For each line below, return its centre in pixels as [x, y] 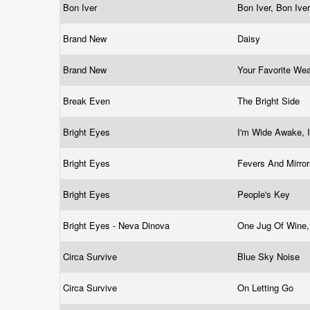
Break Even [88, 101]
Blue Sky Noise [270, 256]
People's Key [265, 194]
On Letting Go [267, 288]
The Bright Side [270, 101]
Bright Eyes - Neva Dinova [118, 225]
